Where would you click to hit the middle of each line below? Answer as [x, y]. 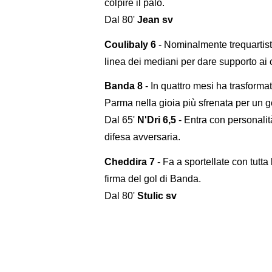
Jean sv [155, 19]
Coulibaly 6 [130, 44]
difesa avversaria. [142, 137]
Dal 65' [121, 120]
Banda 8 [124, 86]
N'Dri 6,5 [157, 120]
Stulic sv [157, 196]
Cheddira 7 [130, 162]
